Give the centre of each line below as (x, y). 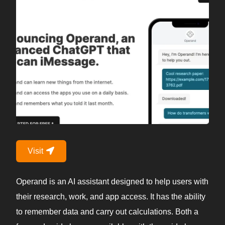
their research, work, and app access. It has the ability (111, 197)
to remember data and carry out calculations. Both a (107, 212)
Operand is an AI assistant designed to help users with (112, 182)
